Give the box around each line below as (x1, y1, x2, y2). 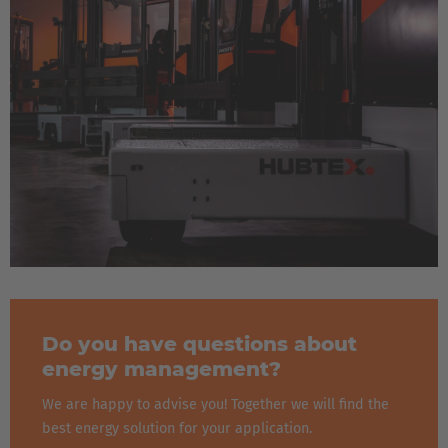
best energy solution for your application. (42, 420, 312, 438)
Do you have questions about (42, 331, 357, 357)
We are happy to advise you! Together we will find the (42, 396, 389, 414)
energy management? (42, 356, 281, 382)
